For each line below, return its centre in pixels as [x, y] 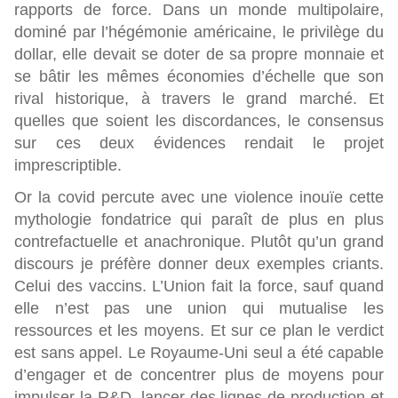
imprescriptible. [68, 165]
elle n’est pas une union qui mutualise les [199, 308]
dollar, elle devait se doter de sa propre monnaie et [199, 54]
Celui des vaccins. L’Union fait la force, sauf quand [199, 286]
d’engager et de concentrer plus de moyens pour [199, 375]
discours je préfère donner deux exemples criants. [199, 264]
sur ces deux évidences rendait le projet [199, 143]
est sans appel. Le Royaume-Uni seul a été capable [199, 353]
